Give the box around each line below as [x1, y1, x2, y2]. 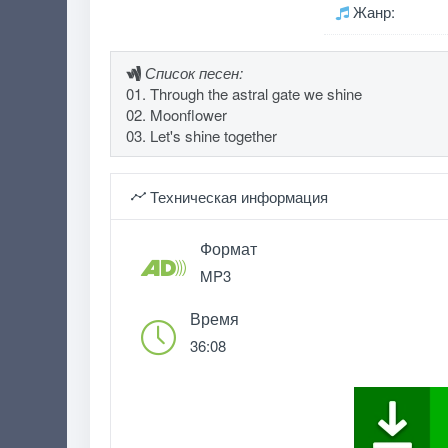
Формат [199, 237, 257, 260]
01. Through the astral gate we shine [125, 83, 362, 104]
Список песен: [144, 62, 243, 83]
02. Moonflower [125, 104, 227, 125]
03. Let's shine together [125, 125, 277, 146]
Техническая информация [145, 186, 328, 207]
